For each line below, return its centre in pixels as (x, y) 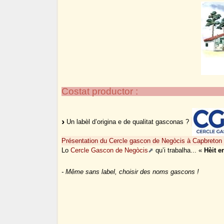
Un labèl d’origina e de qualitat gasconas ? (128, 121)
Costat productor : (100, 91)
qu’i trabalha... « (179, 150)
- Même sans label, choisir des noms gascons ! (130, 172)
